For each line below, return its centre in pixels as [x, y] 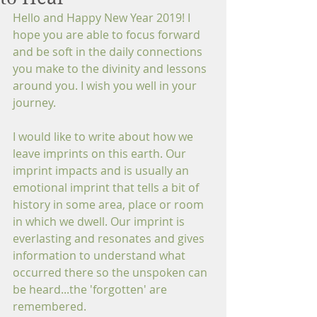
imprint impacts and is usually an [102, 171]
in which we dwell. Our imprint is [100, 221]
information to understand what [100, 255]
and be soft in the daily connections [109, 52]
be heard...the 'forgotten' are [91, 289]
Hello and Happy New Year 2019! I [103, 18]
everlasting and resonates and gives [110, 238]
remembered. [50, 306]
